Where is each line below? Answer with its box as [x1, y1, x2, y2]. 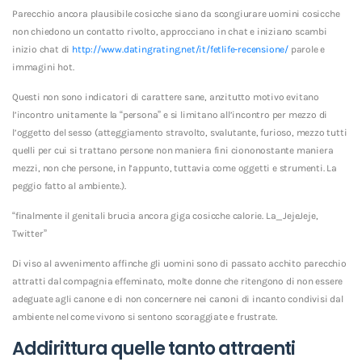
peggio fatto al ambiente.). [12, 179, 126, 192]
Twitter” [12, 227, 47, 239]
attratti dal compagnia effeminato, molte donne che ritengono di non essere [12, 275, 343, 287]
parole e [288, 43, 326, 55]
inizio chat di [12, 43, 72, 55]
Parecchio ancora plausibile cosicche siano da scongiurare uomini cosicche [12, 7, 340, 19]
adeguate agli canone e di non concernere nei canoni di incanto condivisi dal [12, 293, 343, 305]
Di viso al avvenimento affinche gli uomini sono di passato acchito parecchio [12, 257, 347, 269]
